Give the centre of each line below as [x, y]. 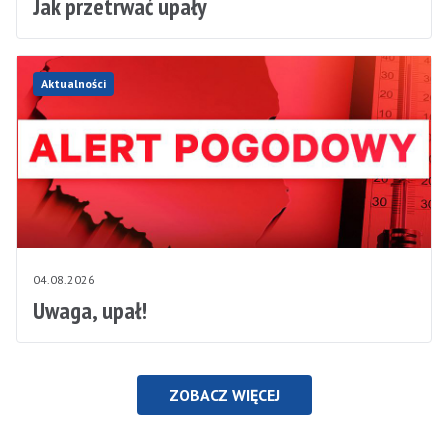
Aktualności [73, 83]
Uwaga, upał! [90, 310]
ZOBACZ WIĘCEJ [224, 394]
